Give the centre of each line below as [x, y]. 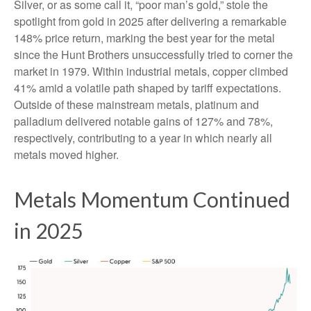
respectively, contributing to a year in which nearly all [143, 138]
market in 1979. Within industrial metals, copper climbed [151, 71]
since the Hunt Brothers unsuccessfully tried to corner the [153, 54]
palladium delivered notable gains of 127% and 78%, [143, 121]
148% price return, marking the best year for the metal [144, 38]
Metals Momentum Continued [152, 199]
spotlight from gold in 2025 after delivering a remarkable [150, 21]
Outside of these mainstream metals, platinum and [136, 104]
